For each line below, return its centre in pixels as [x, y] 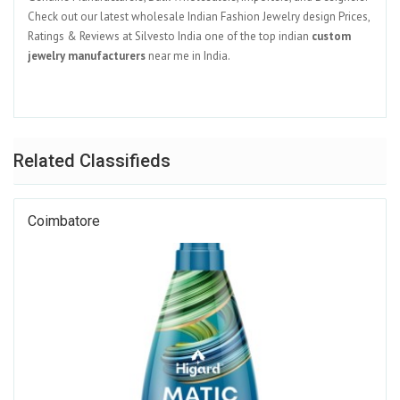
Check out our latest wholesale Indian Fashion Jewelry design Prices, [199, 17]
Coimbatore [64, 221]
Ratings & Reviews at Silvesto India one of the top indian [170, 36]
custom [331, 36]
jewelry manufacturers [88, 56]
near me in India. [189, 56]
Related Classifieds [92, 161]
